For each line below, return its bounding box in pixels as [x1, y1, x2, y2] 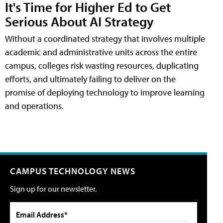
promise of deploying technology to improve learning [5, 87, 205, 99]
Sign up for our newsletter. [10, 184, 97, 194]
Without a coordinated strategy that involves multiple [5, 33, 205, 45]
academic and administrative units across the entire [5, 46, 197, 58]
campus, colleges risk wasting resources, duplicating [5, 60, 199, 72]
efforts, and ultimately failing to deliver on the [5, 73, 176, 85]
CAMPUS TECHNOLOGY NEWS [10, 165, 135, 177]
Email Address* [16, 210, 68, 220]
